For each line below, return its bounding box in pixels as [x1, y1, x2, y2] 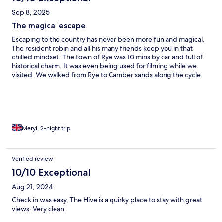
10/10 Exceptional [12, 166, 91, 179]
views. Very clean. [12, 204, 66, 214]
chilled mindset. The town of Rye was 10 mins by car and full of [12, 53, 203, 62]
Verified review [12, 155, 53, 163]
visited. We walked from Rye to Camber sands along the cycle [12, 70, 201, 80]
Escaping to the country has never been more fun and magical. [12, 35, 205, 44]
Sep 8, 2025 [12, 8, 50, 17]
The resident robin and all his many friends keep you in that [12, 44, 193, 53]
